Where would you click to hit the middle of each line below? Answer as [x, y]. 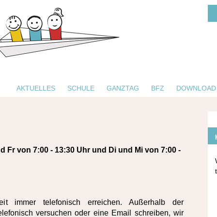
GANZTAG [123, 88]
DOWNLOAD [196, 88]
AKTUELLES [36, 88]
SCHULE [81, 88]
